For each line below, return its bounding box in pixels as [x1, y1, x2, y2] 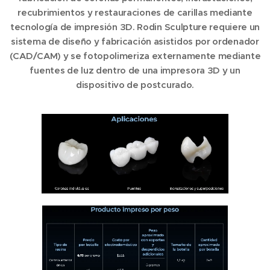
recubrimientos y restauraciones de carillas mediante [17, 6, 253, 18]
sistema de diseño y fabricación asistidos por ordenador [11, 35, 259, 47]
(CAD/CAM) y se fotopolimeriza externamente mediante [9, 49, 261, 61]
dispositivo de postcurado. [75, 78, 195, 90]
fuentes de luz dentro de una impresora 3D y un [30, 64, 240, 76]
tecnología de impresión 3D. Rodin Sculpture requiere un [10, 20, 260, 33]
